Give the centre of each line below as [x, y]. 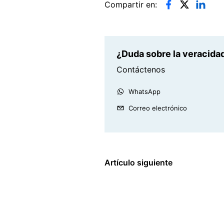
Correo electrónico [158, 108]
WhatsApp [144, 91]
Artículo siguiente [138, 162]
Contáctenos [141, 69]
